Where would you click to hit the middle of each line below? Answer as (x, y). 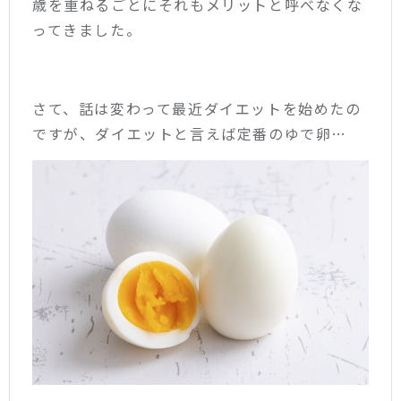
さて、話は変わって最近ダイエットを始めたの (197, 108)
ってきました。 (87, 29)
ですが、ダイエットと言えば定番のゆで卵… (190, 133)
